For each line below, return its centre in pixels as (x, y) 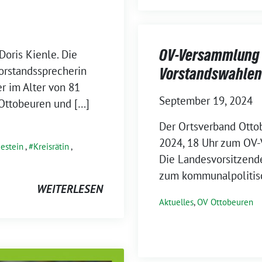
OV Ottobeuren (225, 202)
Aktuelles (176, 202)
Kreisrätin (51, 146)
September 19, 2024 (206, 101)
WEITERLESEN (70, 189)
